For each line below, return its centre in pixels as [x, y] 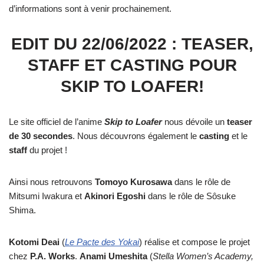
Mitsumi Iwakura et [47, 196]
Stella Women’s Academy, [203, 256]
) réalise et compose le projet [194, 242]
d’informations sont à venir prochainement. [90, 9]
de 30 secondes [41, 136]
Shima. [22, 210]
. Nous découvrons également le [136, 136]
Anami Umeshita [115, 256]
